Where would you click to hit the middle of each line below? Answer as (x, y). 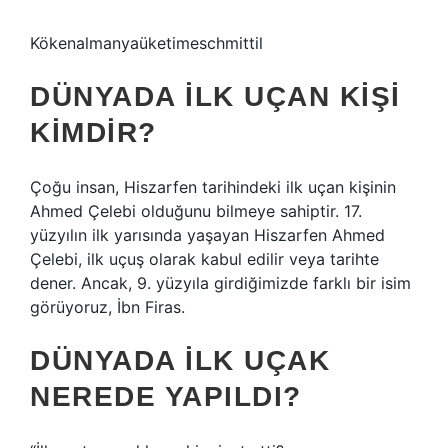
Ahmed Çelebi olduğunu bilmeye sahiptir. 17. (196, 211)
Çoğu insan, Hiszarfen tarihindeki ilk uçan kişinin (213, 187)
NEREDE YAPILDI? (166, 396)
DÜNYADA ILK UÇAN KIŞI (215, 96)
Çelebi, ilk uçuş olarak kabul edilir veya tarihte (204, 259)
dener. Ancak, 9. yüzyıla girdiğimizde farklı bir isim (220, 283)
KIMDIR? (93, 132)
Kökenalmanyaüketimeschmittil (146, 43)
